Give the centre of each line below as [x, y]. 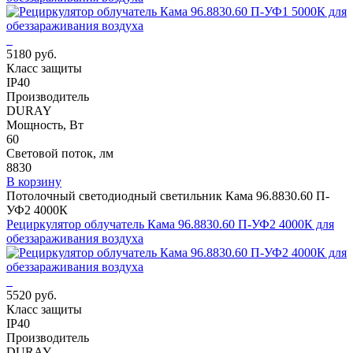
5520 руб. [32, 295]
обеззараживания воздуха [75, 238]
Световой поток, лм [60, 153]
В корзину [34, 181]
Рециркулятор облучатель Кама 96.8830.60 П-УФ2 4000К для [170, 224]
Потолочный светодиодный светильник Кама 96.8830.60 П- [168, 195]
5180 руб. [32, 54]
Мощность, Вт [45, 124]
